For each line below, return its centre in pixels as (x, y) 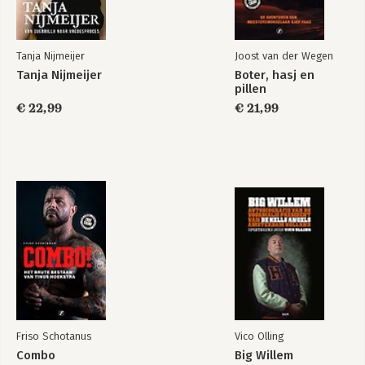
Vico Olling (259, 336)
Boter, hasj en (275, 75)
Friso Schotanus (54, 336)
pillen (251, 89)
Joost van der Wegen (284, 56)
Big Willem (264, 355)
